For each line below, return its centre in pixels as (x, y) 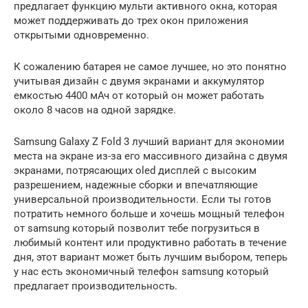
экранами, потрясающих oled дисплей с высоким (135, 170)
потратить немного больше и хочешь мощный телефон (149, 213)
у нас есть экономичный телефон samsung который (141, 271)
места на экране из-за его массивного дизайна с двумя (151, 156)
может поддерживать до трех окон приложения (131, 20)
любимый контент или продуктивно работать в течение (150, 242)
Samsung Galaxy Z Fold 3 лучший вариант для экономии (149, 141)
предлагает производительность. (96, 286)
